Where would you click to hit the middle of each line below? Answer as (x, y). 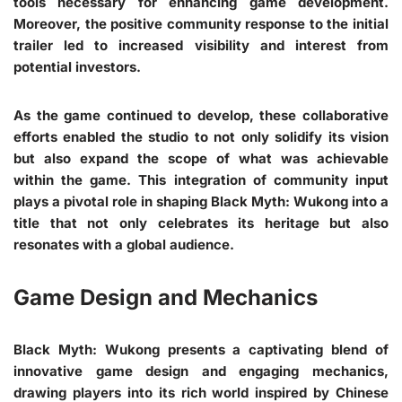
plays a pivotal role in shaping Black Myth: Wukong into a (201, 201)
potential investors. (77, 66)
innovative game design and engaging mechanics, (201, 371)
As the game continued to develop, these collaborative (201, 115)
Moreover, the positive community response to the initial (201, 23)
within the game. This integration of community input (201, 179)
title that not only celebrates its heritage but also (201, 223)
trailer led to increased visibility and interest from (201, 45)
